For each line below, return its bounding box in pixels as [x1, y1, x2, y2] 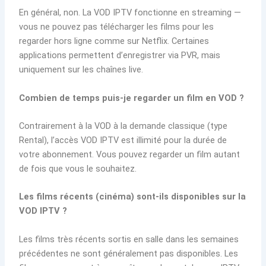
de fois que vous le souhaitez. [19, 163, 137, 174]
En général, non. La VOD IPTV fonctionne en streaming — [19, 7, 242, 18]
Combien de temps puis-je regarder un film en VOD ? [19, 92, 245, 103]
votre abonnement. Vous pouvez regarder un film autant [19, 148, 240, 160]
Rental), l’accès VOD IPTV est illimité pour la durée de [19, 134, 227, 145]
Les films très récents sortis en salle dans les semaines [19, 233, 239, 245]
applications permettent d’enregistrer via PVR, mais [19, 50, 221, 61]
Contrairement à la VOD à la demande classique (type [19, 120, 228, 131]
